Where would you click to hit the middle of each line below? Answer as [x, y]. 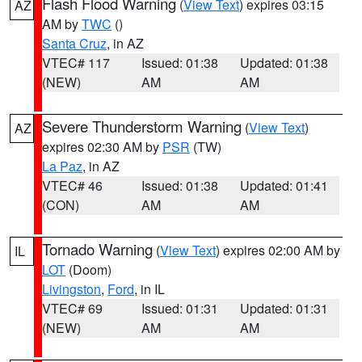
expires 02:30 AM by [102, 147]
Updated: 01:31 [284, 308]
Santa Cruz [74, 43]
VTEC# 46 [72, 185]
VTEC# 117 [76, 63]
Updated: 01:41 [284, 185]
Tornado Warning [97, 249]
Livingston [72, 289]
